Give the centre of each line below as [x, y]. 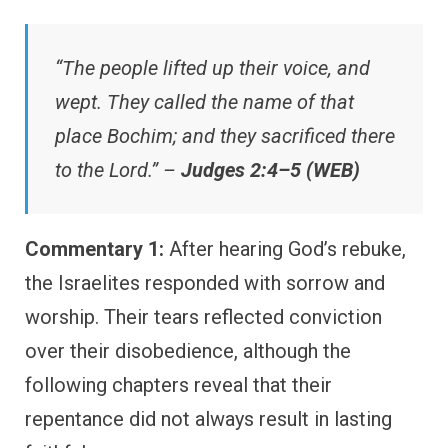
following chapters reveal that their [178, 384]
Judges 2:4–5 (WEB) [270, 169]
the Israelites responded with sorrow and [205, 282]
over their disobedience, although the [188, 350]
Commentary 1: [94, 248]
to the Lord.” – [118, 169]
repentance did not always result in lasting [208, 418]
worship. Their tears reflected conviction [203, 316]
